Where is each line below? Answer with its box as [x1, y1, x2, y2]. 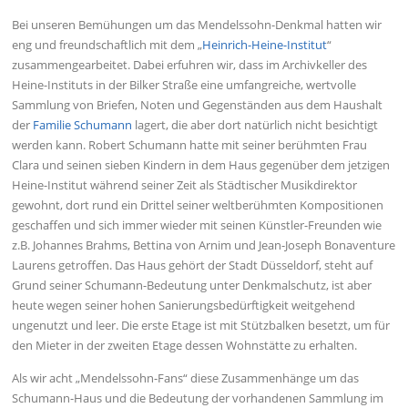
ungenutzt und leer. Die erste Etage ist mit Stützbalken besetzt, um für [12, 317, 391, 334]
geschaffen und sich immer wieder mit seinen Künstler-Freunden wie [12, 217, 382, 234]
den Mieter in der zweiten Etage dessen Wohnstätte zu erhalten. [12, 337, 358, 354]
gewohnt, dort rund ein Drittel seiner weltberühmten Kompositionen [12, 197, 384, 214]
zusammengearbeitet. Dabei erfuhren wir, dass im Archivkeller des [12, 56, 368, 74]
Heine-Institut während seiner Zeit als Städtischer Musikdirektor [12, 177, 358, 194]
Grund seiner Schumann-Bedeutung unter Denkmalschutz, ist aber [12, 277, 372, 294]
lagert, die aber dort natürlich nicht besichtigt [132, 117, 379, 134]
